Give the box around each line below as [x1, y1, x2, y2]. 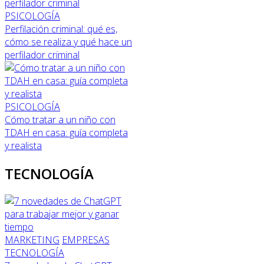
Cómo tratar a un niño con [5, 113, 115, 126]
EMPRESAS [62, 233, 110, 247]
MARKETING [5, 233, 60, 247]
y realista [5, 138, 42, 152]
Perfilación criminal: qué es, [5, 22, 117, 35]
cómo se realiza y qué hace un [5, 35, 132, 48]
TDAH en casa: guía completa [5, 126, 128, 139]
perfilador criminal [5, 48, 80, 61]
